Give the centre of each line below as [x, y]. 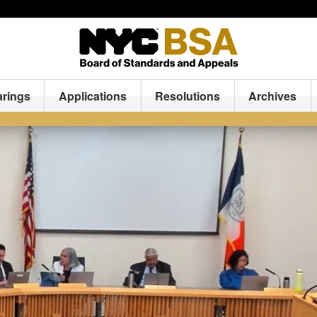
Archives [273, 96]
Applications [93, 96]
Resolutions [188, 96]
